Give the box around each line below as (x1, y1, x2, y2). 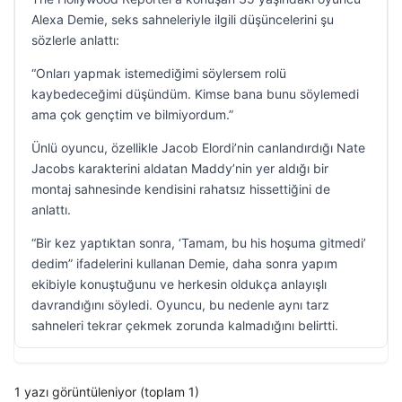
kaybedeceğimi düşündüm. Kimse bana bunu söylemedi (31, 86, 359, 101)
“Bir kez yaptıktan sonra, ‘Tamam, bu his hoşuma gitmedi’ (31, 235, 366, 250)
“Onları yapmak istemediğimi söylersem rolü (31, 66, 286, 81)
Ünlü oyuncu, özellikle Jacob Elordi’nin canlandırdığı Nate (31, 140, 365, 155)
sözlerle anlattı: (31, 32, 119, 48)
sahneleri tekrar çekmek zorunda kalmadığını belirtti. (31, 318, 338, 333)
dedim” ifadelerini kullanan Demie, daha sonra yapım (31, 256, 337, 271)
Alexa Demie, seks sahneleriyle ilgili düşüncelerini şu (31, 12, 334, 27)
